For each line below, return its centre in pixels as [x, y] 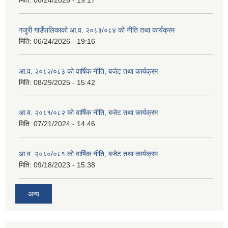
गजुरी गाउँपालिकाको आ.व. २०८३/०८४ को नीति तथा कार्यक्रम [97, 30]
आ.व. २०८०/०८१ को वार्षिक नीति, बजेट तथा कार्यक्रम [88, 154]
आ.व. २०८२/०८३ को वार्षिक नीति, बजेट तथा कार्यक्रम [88, 72]
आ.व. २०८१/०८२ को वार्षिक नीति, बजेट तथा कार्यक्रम [88, 113]
